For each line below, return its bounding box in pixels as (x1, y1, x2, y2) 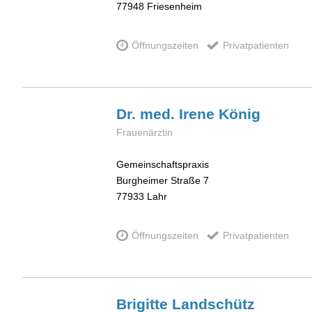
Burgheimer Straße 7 (116, 175, 209, 187)
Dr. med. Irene (116, 105, 219, 122)
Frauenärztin (116, 126, 173, 138)
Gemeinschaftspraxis (116, 159, 209, 171)
